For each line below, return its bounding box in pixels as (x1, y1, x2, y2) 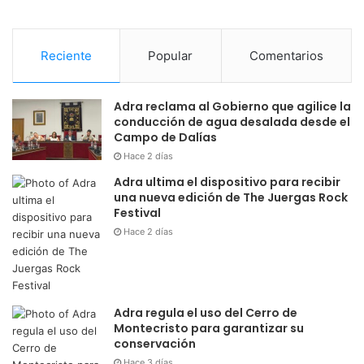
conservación (114, 336, 196, 353)
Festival (114, 205, 161, 222)
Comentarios (249, 48, 323, 64)
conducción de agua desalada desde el (114, 114, 350, 131)
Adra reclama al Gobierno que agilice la (114, 98, 351, 115)
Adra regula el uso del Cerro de (114, 305, 297, 322)
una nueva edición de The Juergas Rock (114, 189, 348, 206)
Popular (148, 48, 193, 64)
